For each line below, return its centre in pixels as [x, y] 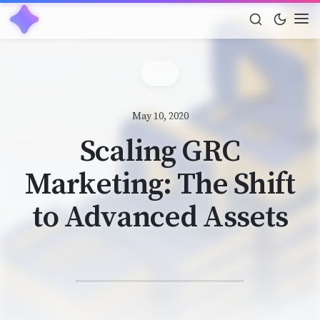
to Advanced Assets [160, 218]
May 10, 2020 [160, 117]
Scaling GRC [160, 152]
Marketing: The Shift [160, 185]
